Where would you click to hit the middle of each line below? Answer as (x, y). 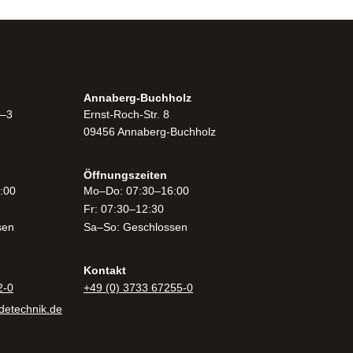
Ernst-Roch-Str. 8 (130, 114)
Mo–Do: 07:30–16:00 (136, 191)
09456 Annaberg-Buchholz (150, 132)
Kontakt (105, 271)
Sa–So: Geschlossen (136, 227)
